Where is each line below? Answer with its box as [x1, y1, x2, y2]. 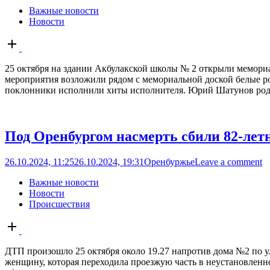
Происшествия [29, 198, 90, 209]
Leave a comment [195, 156, 262, 167]
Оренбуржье [144, 156, 195, 167]
